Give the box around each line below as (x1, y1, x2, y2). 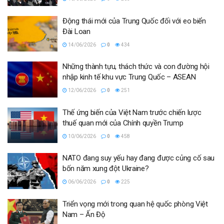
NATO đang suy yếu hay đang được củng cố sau (62, 153, 215, 163)
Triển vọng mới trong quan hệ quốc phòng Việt (62, 199, 208, 208)
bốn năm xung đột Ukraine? (62, 164, 149, 173)
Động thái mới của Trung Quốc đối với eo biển (62, 16, 206, 25)
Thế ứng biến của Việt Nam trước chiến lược (62, 107, 201, 117)
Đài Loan (62, 26, 90, 36)
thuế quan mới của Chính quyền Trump (62, 118, 183, 127)
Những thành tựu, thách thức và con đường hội (62, 62, 209, 71)
